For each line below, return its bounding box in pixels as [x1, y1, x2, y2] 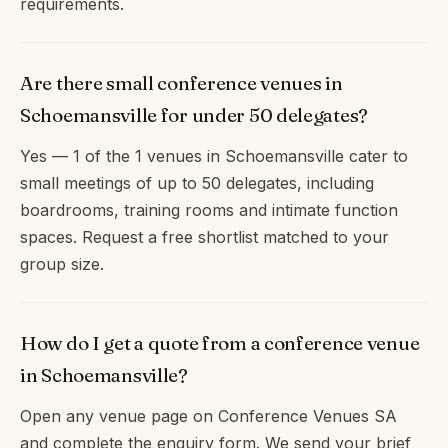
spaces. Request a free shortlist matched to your [20, 226, 389, 247]
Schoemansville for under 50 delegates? [20, 102, 369, 127]
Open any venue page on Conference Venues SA [20, 405, 397, 426]
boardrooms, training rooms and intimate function [20, 199, 398, 220]
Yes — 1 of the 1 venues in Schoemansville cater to [20, 145, 408, 166]
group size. [20, 253, 104, 274]
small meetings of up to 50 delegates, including [20, 172, 374, 193]
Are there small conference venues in [20, 70, 343, 95]
